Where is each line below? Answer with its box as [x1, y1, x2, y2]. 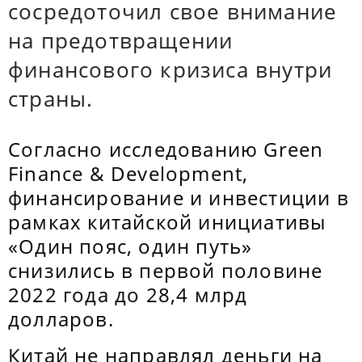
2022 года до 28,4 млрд [8, 281, 248, 308]
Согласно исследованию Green [8, 136, 324, 162]
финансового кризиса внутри [8, 55, 333, 84]
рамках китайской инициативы [8, 208, 326, 235]
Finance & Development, [8, 160, 249, 187]
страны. [8, 84, 94, 113]
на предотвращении [8, 26, 234, 55]
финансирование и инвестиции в [8, 184, 349, 211]
